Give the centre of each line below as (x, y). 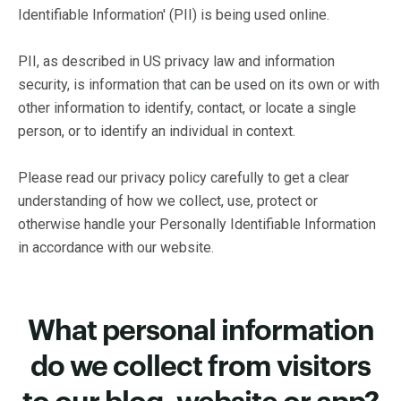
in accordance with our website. (116, 247)
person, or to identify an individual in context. (157, 131)
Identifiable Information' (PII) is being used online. (174, 15)
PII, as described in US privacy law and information (176, 61)
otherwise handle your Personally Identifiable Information (197, 224)
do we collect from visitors (200, 367)
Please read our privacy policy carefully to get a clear (183, 178)
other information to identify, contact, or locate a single (187, 108)
